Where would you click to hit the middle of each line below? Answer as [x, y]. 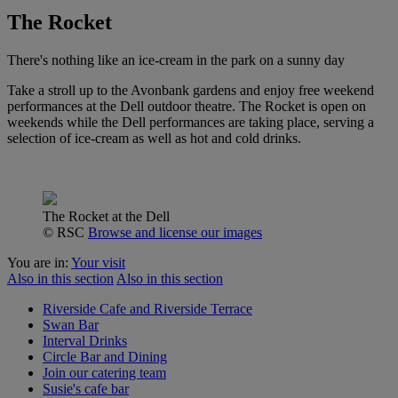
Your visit [98, 262]
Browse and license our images [175, 232]
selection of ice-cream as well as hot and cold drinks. [156, 138]
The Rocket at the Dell [106, 216]
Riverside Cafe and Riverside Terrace [147, 308]
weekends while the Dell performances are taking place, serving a [191, 122]
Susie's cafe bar [86, 388]
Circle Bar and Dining [105, 356]
